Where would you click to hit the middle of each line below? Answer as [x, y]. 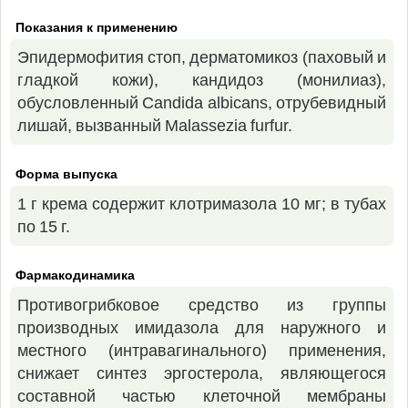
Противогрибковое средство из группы [202, 305]
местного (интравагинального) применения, [202, 351]
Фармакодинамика [75, 275]
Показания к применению [97, 27]
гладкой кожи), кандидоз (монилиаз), [202, 80]
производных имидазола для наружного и [202, 328]
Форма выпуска [66, 174]
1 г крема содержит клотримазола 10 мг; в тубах [202, 204]
